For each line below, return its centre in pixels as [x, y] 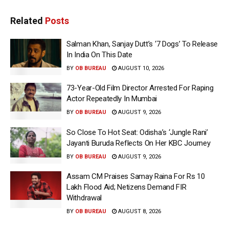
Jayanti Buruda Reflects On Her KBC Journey [139, 143]
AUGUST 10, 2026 [140, 68]
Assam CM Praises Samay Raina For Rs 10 [136, 177]
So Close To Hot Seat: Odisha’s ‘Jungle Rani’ [137, 132]
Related [27, 20]
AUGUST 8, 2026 [139, 212]
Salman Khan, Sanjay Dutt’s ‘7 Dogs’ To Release [142, 44]
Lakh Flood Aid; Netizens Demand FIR [127, 187]
